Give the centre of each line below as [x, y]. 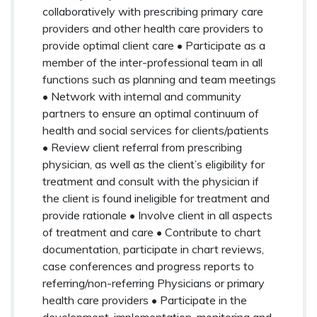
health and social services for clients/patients [156, 130]
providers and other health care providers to [153, 28]
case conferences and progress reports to [148, 266]
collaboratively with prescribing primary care [153, 11]
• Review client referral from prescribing [142, 147]
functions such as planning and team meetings [159, 79]
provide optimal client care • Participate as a [154, 45]
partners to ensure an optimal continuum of [151, 113]
